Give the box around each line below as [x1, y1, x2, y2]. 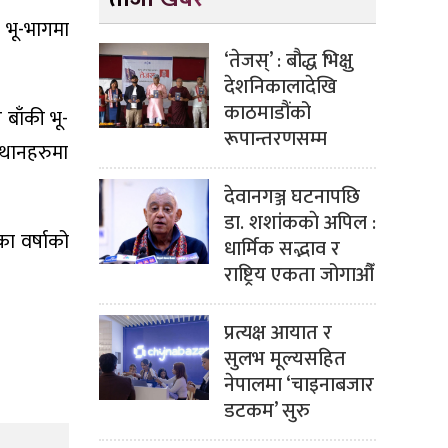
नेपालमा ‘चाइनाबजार [223, 367, 374, 402]
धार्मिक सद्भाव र [223, 231, 340, 266]
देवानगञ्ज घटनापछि [223, 179, 360, 214]
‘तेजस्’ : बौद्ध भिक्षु [223, 43, 353, 78]
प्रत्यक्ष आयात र [223, 315, 332, 350]
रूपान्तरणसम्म [223, 121, 327, 156]
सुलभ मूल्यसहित [223, 341, 346, 376]
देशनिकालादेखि [223, 69, 337, 104]
